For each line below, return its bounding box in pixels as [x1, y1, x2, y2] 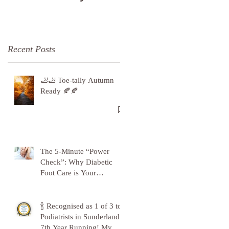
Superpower [40, 179, 79, 188]
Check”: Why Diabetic [40, 158, 112, 166]
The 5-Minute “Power [40, 147, 109, 155]
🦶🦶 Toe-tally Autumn [40, 76, 114, 84]
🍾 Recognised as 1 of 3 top [40, 202, 126, 210]
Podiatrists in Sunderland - [40, 213, 124, 221]
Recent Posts [8, 44, 55, 54]
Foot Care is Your [40, 169, 96, 177]
